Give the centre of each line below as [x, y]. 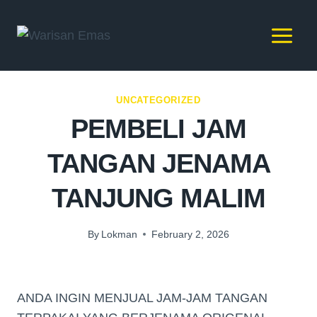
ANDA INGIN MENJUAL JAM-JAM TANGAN [142, 298]
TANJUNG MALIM [158, 198]
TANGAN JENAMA [158, 164]
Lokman [120, 234]
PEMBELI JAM [158, 129]
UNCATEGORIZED [158, 100]
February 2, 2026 [191, 234]
